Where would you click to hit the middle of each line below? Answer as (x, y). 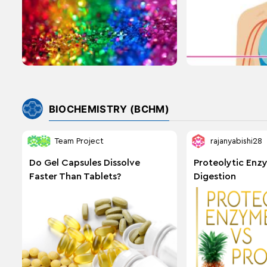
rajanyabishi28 (236, 141)
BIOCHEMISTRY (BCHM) (109, 109)
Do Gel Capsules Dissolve (84, 163)
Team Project (79, 141)
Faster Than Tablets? (75, 177)
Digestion (215, 177)
